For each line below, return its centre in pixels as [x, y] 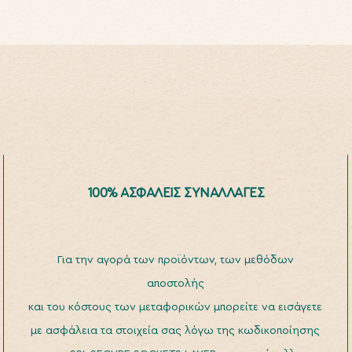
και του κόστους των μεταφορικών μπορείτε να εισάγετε [176, 307]
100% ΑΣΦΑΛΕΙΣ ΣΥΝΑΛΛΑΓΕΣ [176, 193]
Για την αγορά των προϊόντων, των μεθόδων [175, 260]
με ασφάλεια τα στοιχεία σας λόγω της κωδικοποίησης [176, 331]
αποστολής [175, 284]
